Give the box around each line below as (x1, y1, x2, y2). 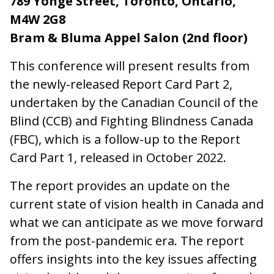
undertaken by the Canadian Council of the (10, 94, 258, 111)
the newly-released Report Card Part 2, (10, 75, 232, 92)
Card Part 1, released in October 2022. (10, 149, 229, 166)
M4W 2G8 (10, 10, 65, 28)
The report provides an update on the (10, 177, 230, 194)
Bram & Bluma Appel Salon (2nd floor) (10, 29, 248, 46)
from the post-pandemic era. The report (10, 232, 244, 249)
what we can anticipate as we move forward (10, 213, 263, 231)
